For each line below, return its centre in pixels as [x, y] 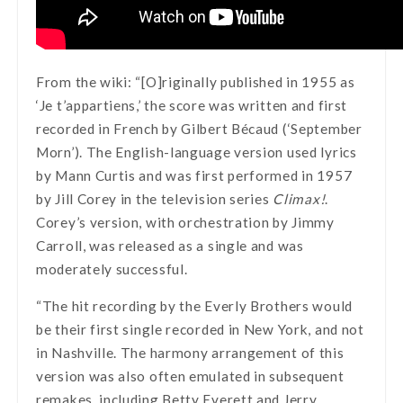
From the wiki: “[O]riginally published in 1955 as [196, 81]
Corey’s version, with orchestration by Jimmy [185, 222]
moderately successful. [112, 269]
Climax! [299, 198]
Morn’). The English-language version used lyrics [197, 152]
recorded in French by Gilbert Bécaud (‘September [199, 128]
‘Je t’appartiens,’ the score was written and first [192, 105]
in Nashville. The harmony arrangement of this [190, 352]
